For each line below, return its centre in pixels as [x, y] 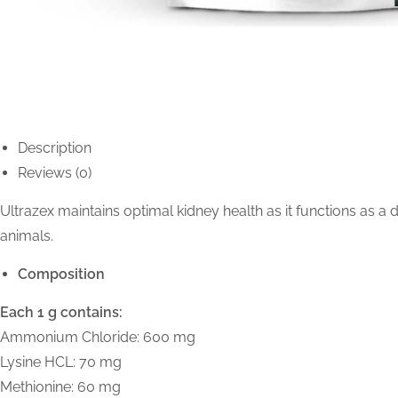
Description [55, 148]
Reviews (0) [55, 173]
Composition [61, 275]
